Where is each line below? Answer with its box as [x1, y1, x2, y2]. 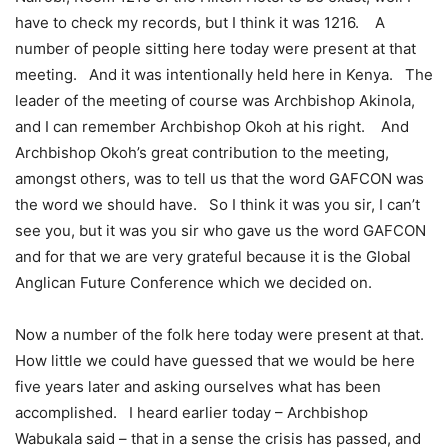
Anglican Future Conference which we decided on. [15, 273, 372, 293]
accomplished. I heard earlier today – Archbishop [15, 403, 368, 423]
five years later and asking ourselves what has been [15, 377, 381, 397]
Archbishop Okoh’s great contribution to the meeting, [15, 143, 389, 163]
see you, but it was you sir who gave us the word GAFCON [15, 221, 426, 241]
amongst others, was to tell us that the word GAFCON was [15, 169, 424, 189]
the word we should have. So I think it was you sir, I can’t [15, 195, 420, 215]
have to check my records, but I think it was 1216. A [15, 13, 385, 33]
